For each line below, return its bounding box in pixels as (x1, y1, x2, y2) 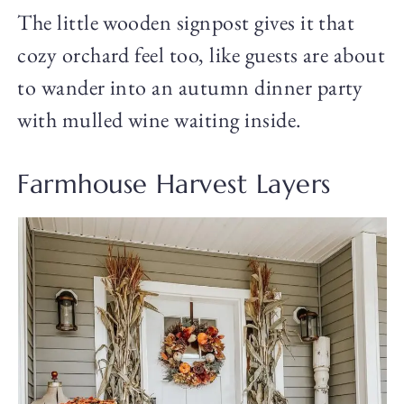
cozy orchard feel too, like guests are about (17, 41, 386, 69)
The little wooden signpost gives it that (17, 8, 355, 37)
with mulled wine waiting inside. (17, 106, 302, 134)
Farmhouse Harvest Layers (17, 168, 331, 201)
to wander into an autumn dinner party (17, 73, 363, 102)
